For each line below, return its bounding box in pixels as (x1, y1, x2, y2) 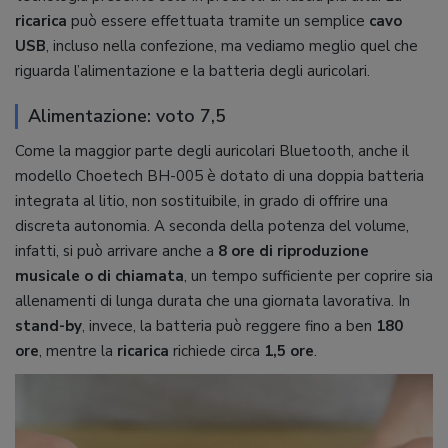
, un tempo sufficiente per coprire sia (184, 266, 433, 287)
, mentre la (39, 341, 117, 362)
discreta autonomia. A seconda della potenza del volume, (15, 216, 409, 237)
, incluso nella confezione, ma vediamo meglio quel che (46, 36, 418, 57)
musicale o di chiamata (15, 266, 184, 287)
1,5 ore (264, 341, 314, 362)
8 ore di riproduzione (218, 241, 369, 262)
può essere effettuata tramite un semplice (67, 11, 369, 32)
